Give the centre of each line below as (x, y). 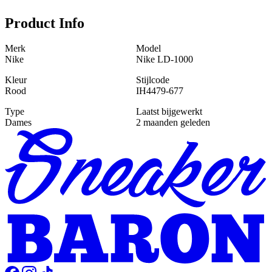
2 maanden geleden (173, 123)
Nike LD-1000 (165, 59)
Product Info (45, 23)
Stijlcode (153, 80)
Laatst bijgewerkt (169, 112)
